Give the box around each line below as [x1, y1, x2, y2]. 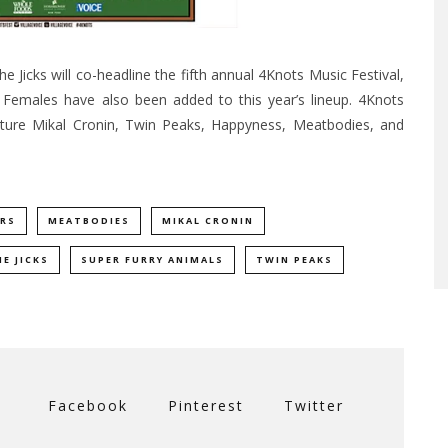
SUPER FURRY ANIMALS [81, 253, 224, 267]
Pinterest [168, 396, 244, 416]
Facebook [48, 396, 128, 416]
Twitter [284, 396, 344, 416]
